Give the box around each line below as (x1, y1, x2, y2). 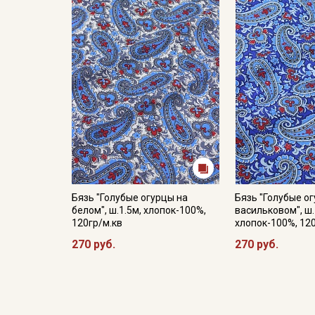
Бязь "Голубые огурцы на (72, 192, 188, 203)
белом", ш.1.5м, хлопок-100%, (72, 205, 206, 216)
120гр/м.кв (72, 217, 122, 229)
